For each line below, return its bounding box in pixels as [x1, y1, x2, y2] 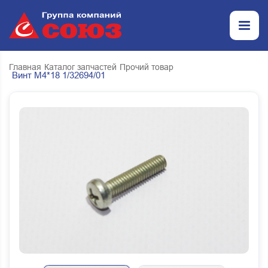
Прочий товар [120, 62, 173, 72]
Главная [9, 62, 41, 72]
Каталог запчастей [44, 62, 117, 72]
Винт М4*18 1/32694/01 [12, 70, 105, 80]
